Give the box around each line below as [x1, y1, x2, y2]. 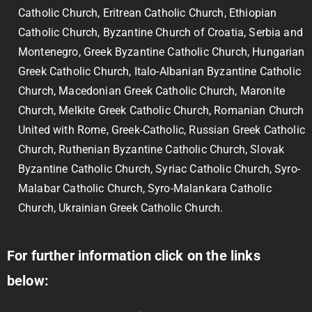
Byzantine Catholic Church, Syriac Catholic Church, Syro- [18, 162, 300, 175]
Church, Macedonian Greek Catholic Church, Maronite [18, 84, 286, 97]
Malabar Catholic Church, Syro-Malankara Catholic [18, 182, 272, 195]
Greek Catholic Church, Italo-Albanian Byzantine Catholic [18, 65, 301, 78]
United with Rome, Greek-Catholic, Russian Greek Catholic [18, 123, 305, 136]
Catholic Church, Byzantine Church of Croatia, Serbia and [18, 26, 303, 39]
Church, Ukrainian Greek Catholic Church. [18, 201, 224, 214]
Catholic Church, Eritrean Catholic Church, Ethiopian [18, 6, 277, 19]
